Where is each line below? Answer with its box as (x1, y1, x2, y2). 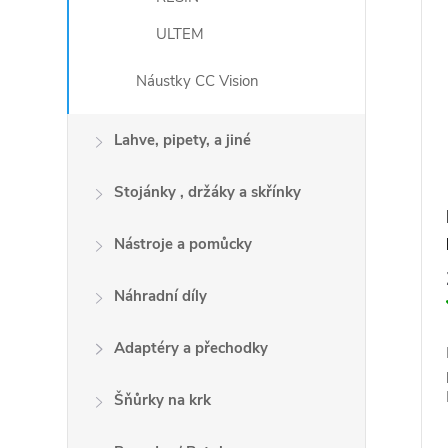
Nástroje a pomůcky (114, 234, 253, 254)
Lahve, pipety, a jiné (114, 130, 252, 150)
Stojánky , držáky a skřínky (114, 182, 302, 202)
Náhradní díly (114, 286, 208, 306)
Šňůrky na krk (114, 390, 212, 410)
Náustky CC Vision (136, 71, 260, 91)
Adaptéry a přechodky (114, 338, 269, 358)
